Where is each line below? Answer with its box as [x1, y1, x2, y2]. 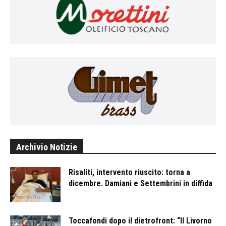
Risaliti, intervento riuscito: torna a [69, 167, 190, 177]
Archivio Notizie [16, 141, 77, 152]
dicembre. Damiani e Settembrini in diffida [69, 178, 212, 188]
